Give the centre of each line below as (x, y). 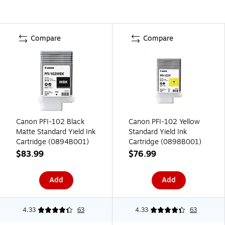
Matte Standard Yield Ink (56, 132)
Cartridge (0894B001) (52, 142)
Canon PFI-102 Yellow (164, 122)
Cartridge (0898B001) (165, 142)
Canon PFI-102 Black (50, 122)
